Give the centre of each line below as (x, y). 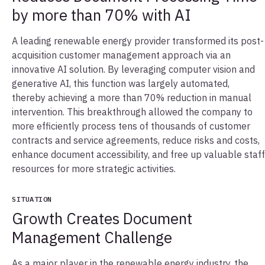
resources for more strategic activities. (96, 168)
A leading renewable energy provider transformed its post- (138, 41)
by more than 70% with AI (103, 14)
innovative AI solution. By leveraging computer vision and (133, 69)
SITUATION (32, 199)
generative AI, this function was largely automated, (121, 83)
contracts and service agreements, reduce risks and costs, (136, 140)
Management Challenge (99, 237)
